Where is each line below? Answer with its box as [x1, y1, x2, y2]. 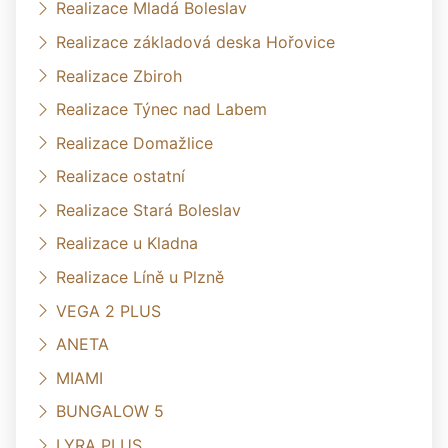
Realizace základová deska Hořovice [56, 31, 335, 52]
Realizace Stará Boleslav [56, 199, 241, 220]
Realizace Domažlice [56, 132, 213, 153]
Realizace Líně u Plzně [56, 266, 224, 287]
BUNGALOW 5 [56, 401, 164, 422]
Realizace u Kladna [56, 233, 198, 254]
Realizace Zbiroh [56, 65, 182, 86]
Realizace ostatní [56, 166, 185, 187]
